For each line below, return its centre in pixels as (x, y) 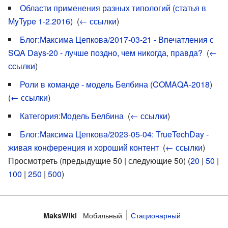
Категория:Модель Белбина (72, 116)
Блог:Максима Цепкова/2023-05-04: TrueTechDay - (114, 134)
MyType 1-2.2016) (40, 21)
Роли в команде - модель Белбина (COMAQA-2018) (116, 84)
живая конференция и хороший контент (83, 147)
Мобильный (103, 215)
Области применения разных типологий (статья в (113, 8)
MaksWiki (60, 215)
